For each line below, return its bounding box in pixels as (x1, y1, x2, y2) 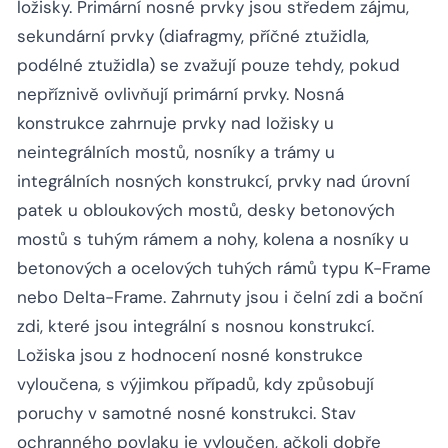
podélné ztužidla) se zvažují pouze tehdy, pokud (17, 54, 400, 77)
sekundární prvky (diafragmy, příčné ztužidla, (17, 25, 369, 48)
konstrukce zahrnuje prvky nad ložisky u (17, 112, 334, 135)
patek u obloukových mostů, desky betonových (17, 199, 395, 222)
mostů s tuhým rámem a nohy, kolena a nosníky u (17, 228, 409, 251)
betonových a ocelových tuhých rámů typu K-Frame (17, 257, 431, 280)
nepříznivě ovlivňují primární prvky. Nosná (17, 83, 344, 106)
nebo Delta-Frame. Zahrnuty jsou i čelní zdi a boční (17, 286, 423, 309)
